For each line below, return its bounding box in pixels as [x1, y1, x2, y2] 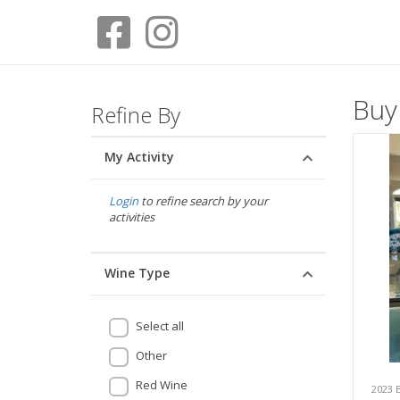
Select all [136, 318, 184, 334]
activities [109, 209, 154, 225]
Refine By [91, 100, 180, 129]
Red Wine [136, 377, 187, 393]
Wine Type [104, 264, 170, 281]
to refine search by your [138, 193, 268, 209]
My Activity [104, 148, 174, 165]
